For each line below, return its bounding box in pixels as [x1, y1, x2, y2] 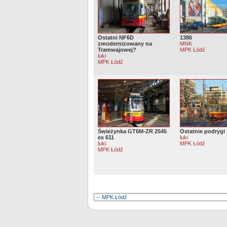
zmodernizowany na [98, 41, 152, 47]
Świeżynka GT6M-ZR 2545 [98, 128, 167, 135]
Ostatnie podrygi [180, 128, 225, 135]
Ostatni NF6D [98, 34, 134, 41]
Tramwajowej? [98, 47, 136, 53]
